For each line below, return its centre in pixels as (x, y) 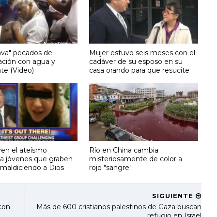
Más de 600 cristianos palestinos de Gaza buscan (119, 207)
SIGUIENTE (174, 196)
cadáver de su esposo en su (136, 61)
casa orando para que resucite (139, 70)
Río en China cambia (124, 150)
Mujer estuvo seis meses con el (142, 53)
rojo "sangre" (111, 167)
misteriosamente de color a (136, 159)
